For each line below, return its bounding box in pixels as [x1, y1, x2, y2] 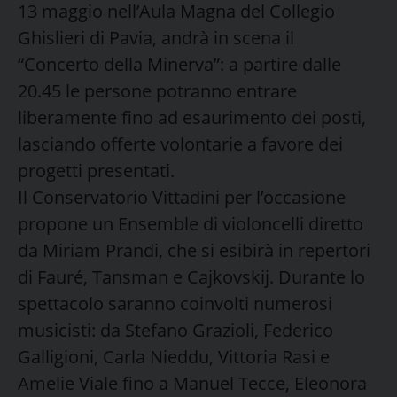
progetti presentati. [18, 158, 175, 183]
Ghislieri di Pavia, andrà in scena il [18, 25, 294, 50]
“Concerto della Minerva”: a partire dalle [18, 51, 341, 76]
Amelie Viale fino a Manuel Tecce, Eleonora [18, 370, 367, 395]
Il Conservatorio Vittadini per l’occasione [18, 184, 346, 209]
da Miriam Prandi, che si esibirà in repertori [18, 237, 370, 262]
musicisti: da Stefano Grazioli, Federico [18, 317, 333, 342]
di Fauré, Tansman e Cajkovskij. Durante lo [18, 264, 365, 289]
